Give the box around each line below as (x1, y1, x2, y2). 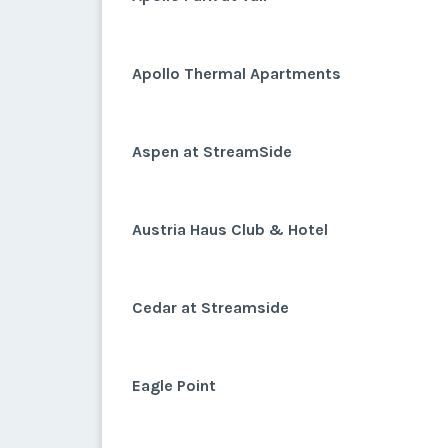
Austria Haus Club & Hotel (132, 220, 328, 239)
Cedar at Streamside (132, 298, 289, 317)
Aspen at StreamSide (132, 142, 292, 161)
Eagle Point (132, 376, 216, 395)
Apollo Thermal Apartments (132, 64, 341, 83)
